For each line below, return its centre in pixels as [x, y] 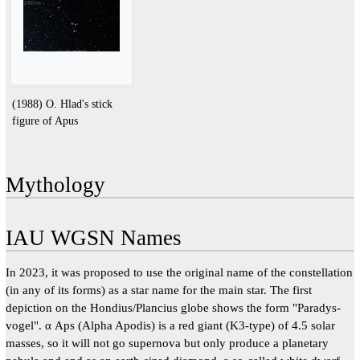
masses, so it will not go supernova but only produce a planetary [167, 342]
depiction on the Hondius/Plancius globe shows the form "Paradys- [173, 307]
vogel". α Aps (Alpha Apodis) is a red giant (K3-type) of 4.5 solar [170, 325]
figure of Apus [45, 121]
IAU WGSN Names [93, 237]
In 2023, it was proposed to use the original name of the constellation [179, 272]
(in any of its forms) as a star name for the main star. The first [158, 289]
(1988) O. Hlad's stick [62, 104]
